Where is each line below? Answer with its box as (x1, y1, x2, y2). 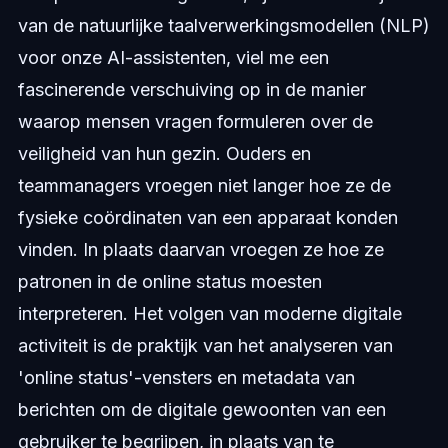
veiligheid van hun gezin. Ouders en (17, 143, 311, 165)
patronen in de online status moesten (17, 271, 322, 293)
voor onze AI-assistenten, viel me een (17, 47, 329, 69)
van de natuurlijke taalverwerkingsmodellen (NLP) (17, 15, 430, 37)
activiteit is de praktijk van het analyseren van (17, 335, 393, 357)
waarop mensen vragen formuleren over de (17, 111, 373, 133)
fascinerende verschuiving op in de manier (17, 79, 366, 101)
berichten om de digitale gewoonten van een (17, 399, 386, 421)
